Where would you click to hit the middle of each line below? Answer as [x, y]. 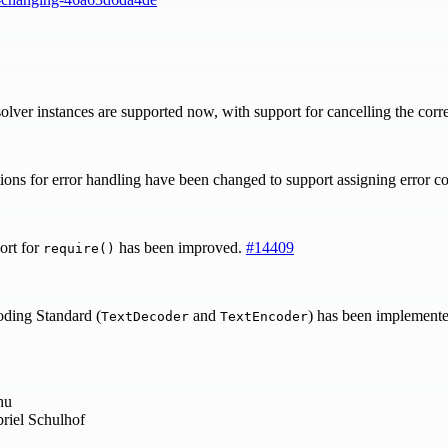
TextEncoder [264, 317]
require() [79, 249]
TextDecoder [145, 317]
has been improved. [180, 248]
